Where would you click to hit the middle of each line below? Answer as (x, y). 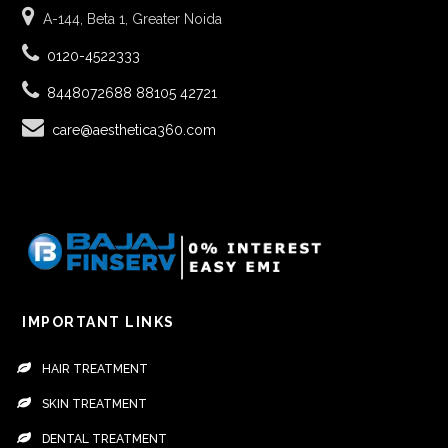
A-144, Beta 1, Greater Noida (133, 19)
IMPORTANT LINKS (98, 322)
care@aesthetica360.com (134, 130)
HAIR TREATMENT (95, 369)
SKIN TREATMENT (95, 404)
